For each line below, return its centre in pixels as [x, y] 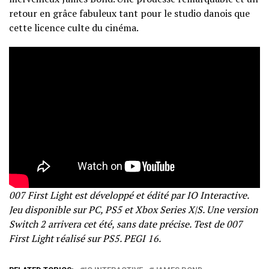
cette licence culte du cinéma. [74, 28]
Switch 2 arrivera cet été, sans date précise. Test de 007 [126, 224]
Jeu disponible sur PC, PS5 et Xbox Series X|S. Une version [134, 210]
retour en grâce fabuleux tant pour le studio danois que [129, 14]
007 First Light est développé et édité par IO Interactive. [129, 195]
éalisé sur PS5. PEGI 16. [110, 239]
